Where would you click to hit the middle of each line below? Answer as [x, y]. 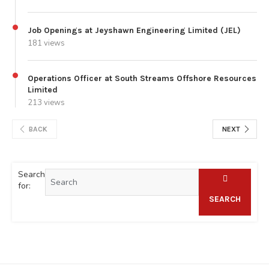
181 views [46, 43]
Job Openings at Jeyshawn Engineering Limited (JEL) [134, 30]
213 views [46, 102]
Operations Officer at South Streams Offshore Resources [142, 78]
